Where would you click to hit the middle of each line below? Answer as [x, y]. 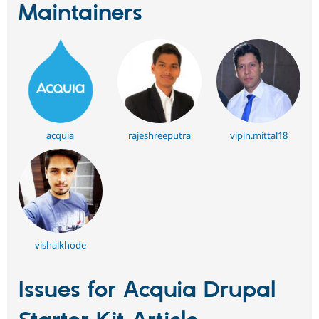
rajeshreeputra [159, 135]
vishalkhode [60, 245]
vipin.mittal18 [258, 135]
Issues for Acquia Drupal [147, 290]
